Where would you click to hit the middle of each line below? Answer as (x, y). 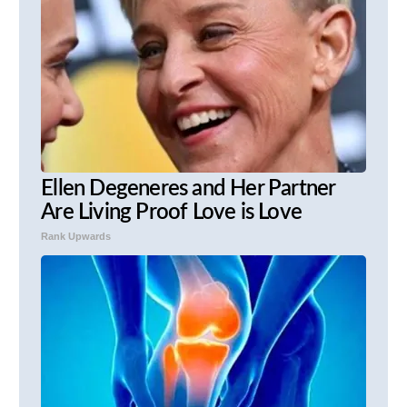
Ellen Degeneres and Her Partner (188, 189)
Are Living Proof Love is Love (171, 213)
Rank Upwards (76, 237)
